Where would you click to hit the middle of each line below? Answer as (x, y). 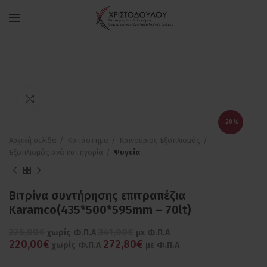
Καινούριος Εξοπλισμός (160, 141)
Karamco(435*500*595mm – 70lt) (100, 210)
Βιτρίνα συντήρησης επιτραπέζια (97, 196)
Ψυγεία (127, 153)
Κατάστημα (88, 141)
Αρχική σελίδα (33, 141)
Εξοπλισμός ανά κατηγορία (56, 153)
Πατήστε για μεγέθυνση (86, 99)
